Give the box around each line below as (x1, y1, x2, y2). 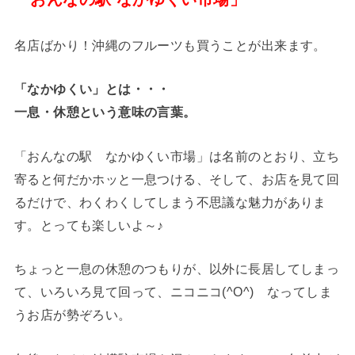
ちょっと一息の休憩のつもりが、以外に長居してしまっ (13, 261, 340, 277)
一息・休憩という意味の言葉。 (13, 105, 197, 120)
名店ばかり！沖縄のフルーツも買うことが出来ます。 (13, 38, 326, 53)
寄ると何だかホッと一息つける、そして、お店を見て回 (13, 171, 340, 186)
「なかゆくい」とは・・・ (13, 82, 170, 97)
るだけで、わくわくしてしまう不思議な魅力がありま (13, 194, 326, 209)
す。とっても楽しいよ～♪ (13, 217, 164, 232)
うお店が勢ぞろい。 (13, 307, 132, 323)
